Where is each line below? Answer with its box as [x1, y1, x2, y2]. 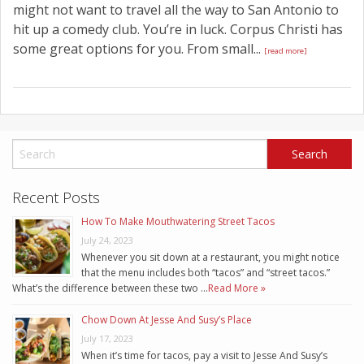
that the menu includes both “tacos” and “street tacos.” [81, 266, 330, 280]
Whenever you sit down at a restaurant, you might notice [81, 250, 340, 265]
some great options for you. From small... [13, 40, 264, 58]
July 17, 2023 [81, 332, 133, 345]
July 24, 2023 [81, 234, 133, 247]
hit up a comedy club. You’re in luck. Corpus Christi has [13, 20, 343, 39]
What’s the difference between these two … [12, 281, 208, 296]
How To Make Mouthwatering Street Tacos [81, 214, 275, 229]
